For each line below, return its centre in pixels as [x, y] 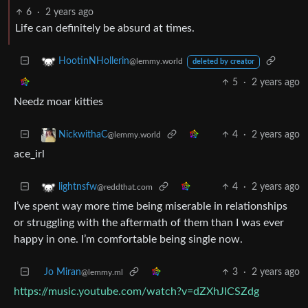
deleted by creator [223, 62]
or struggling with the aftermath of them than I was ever [149, 222]
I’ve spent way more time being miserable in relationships [151, 206]
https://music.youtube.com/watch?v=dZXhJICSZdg [136, 291]
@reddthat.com [125, 187]
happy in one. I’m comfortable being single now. [128, 239]
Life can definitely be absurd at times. [105, 28]
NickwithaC [83, 135]
